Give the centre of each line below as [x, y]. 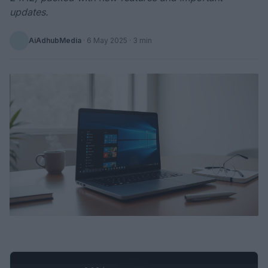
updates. [29, 12]
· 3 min [140, 40]
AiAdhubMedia [55, 40]
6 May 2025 [107, 40]
